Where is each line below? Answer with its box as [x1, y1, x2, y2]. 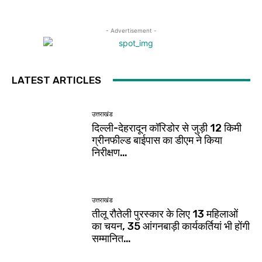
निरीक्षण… [92, 146, 128, 160]
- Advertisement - [105, 26, 157, 34]
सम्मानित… [92, 232, 132, 245]
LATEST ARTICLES [12, 74, 101, 86]
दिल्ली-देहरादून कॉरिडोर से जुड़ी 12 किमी [92, 122, 242, 135]
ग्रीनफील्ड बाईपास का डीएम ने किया [92, 134, 223, 147]
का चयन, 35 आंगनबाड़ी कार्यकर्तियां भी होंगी [92, 219, 250, 233]
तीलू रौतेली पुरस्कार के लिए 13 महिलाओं [92, 207, 239, 220]
